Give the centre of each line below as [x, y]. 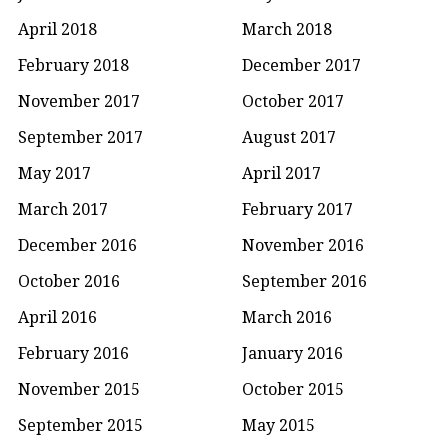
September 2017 [80, 136]
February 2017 [297, 208]
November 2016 [303, 244]
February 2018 [73, 64]
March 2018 [287, 28]
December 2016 [77, 244]
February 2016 [73, 352]
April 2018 [57, 28]
